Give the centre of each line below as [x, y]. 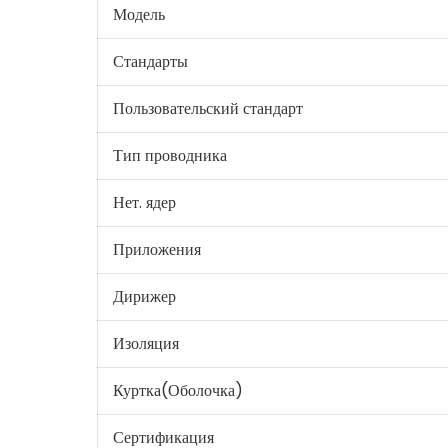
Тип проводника [169, 155]
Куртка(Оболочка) [177, 390]
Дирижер [144, 296]
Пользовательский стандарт [207, 108]
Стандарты [150, 61]
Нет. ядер [144, 202]
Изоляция [145, 343]
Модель [138, 14]
